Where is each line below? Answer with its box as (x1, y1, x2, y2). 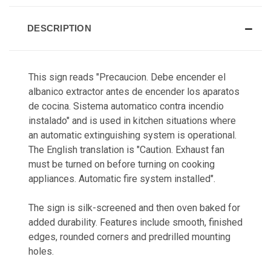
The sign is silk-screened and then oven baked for (28, 201, 240, 214)
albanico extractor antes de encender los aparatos (28, 85, 240, 97)
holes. (28, 245, 54, 257)
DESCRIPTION (27, 22, 91, 33)
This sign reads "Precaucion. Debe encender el (28, 71, 226, 83)
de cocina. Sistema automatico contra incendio (28, 100, 224, 112)
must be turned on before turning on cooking (28, 158, 215, 170)
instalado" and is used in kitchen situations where (28, 114, 236, 126)
